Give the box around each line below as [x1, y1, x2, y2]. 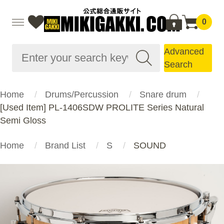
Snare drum [139, 89, 186, 99]
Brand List [45, 140, 85, 150]
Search [164, 59, 192, 69]
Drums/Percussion [45, 89, 118, 99]
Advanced [164, 46, 204, 56]
